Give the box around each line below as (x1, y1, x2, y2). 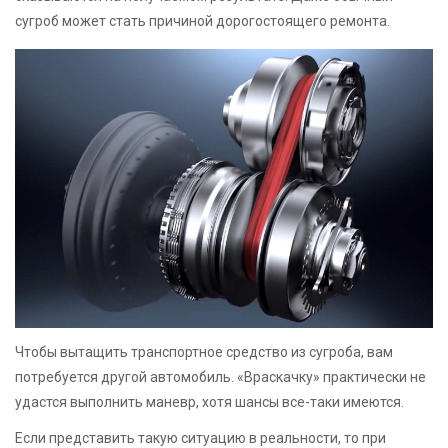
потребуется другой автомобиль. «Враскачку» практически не (15, 368, 426, 385)
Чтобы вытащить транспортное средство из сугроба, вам (15, 343, 393, 360)
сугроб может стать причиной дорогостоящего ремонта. (15, 13, 390, 29)
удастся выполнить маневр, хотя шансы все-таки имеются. (15, 393, 404, 410)
